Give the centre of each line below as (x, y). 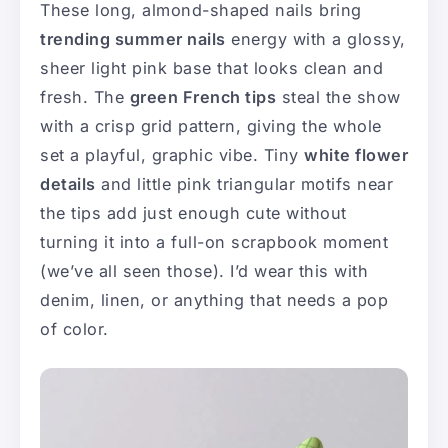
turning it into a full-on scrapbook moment (214, 242)
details (68, 184)
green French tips (202, 97)
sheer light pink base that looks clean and (211, 68)
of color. (74, 329)
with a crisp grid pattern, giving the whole (211, 126)
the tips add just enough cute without (193, 213)
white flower (356, 155)
